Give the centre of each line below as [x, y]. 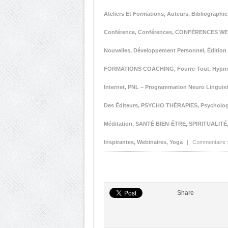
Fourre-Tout [193, 69]
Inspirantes [119, 142]
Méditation [118, 124]
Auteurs [178, 14]
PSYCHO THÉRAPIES [169, 105]
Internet [114, 87]
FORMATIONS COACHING [139, 69]
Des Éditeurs [121, 105]
